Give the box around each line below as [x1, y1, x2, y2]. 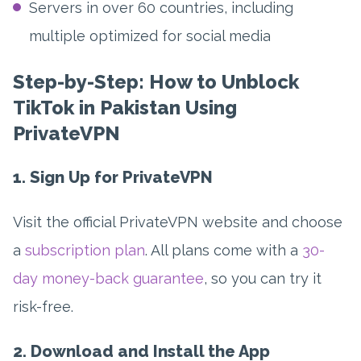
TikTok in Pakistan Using [13, 96, 237, 120]
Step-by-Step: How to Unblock [13, 70, 299, 94]
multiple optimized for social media [29, 27, 271, 45]
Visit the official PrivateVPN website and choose [13, 214, 342, 231]
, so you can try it [204, 270, 322, 288]
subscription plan [25, 242, 145, 259]
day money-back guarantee [13, 270, 204, 288]
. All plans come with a [145, 242, 302, 259]
